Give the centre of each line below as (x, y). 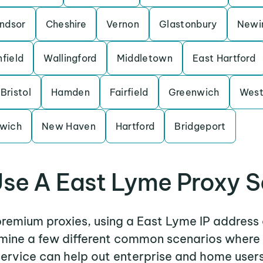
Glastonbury (188, 24)
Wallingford (70, 58)
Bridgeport (200, 126)
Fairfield (129, 92)
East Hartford (224, 58)
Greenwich (194, 92)
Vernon (123, 24)
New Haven (68, 126)
